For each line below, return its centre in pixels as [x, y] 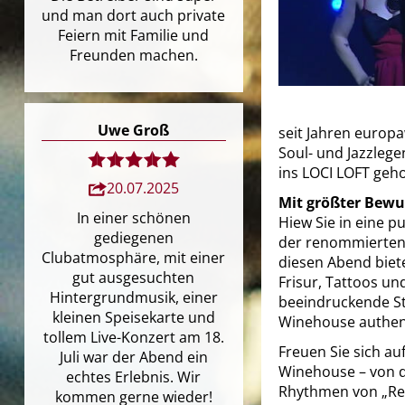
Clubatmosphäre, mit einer [134, 257]
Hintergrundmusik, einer [133, 297]
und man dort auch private [134, 15]
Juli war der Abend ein [133, 357]
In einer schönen [133, 217]
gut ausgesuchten [134, 277]
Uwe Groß [134, 130]
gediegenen [133, 237]
